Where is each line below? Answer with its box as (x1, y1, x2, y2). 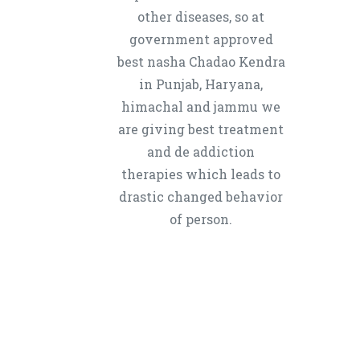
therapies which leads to (121, 166, 280, 182)
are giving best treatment (118, 121, 284, 137)
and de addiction (147, 143, 255, 160)
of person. (170, 211, 232, 227)
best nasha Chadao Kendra (117, 53, 285, 70)
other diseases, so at (137, 8, 264, 25)
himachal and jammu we (121, 98, 280, 115)
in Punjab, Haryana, (139, 76, 263, 92)
